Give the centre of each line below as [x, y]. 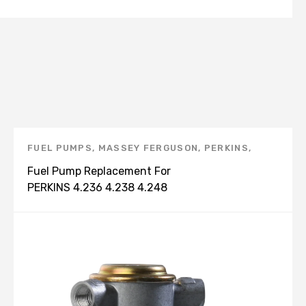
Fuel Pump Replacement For [99, 171]
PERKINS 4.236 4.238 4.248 [97, 187]
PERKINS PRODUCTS [79, 164]
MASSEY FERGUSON [148, 148]
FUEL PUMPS [60, 148]
